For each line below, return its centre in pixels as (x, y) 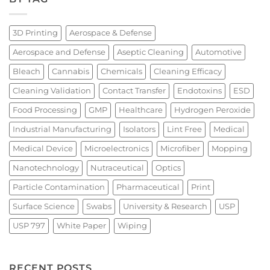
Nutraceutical (117, 168)
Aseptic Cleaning (150, 52)
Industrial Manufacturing (62, 129)
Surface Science (44, 206)
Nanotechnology (46, 168)
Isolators (139, 129)
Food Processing (45, 110)
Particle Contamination (59, 187)
